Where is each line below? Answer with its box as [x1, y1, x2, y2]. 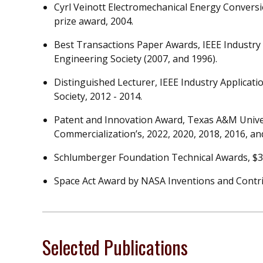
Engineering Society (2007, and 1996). [54, 52, 217, 66]
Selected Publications [42, 233, 188, 261]
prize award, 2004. [54, 15, 133, 28]
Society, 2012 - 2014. [54, 90, 142, 103]
